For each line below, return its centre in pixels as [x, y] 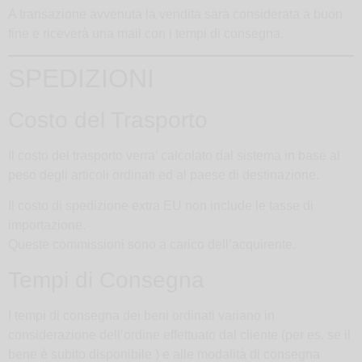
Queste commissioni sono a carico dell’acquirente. [152, 245]
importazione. [47, 225]
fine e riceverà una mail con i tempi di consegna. [146, 33]
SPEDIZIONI [81, 79]
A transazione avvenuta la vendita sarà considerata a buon [175, 14]
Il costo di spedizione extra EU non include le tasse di [161, 206]
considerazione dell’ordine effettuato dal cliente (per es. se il [179, 335]
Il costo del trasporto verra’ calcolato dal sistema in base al [174, 156]
